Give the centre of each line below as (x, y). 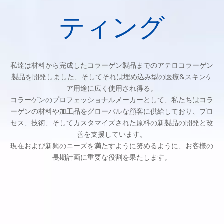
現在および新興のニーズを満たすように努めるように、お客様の (112, 145)
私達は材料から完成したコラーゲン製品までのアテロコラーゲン (112, 65)
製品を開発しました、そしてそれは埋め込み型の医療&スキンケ (112, 76)
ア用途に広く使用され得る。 (112, 88)
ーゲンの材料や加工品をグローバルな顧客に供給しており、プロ (112, 111)
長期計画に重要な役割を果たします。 (112, 157)
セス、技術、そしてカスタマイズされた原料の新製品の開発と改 (112, 122)
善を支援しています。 (112, 134)
